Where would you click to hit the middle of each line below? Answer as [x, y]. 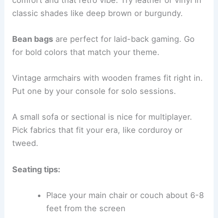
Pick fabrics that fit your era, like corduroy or [98, 130]
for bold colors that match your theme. [86, 52]
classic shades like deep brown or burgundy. [98, 13]
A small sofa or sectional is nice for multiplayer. [102, 117]
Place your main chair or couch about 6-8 [125, 195]
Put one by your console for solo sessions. [94, 91]
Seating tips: [36, 169]
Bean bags [33, 39]
